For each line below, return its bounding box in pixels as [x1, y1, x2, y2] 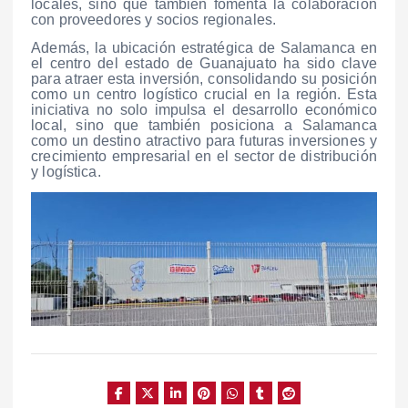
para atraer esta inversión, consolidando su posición [31, 71, 377, 87]
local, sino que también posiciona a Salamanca [31, 117, 377, 134]
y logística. [31, 164, 101, 180]
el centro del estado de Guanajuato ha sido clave [31, 56, 377, 72]
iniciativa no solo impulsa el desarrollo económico [31, 102, 377, 118]
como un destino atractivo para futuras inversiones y [31, 133, 377, 149]
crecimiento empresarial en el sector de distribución [31, 148, 377, 165]
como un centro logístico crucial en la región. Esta [31, 87, 377, 103]
